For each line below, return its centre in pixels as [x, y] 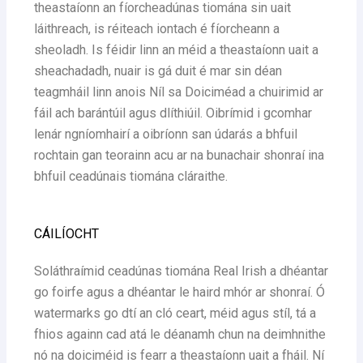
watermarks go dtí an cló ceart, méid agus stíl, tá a [175, 314]
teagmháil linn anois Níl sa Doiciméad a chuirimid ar [179, 92]
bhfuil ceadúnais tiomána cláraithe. [131, 176]
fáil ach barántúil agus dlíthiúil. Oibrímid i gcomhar [173, 113]
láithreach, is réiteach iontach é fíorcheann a [157, 28]
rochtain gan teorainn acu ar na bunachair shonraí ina [179, 155]
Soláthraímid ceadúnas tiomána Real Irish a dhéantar [181, 271]
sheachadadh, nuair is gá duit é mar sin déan [158, 70]
